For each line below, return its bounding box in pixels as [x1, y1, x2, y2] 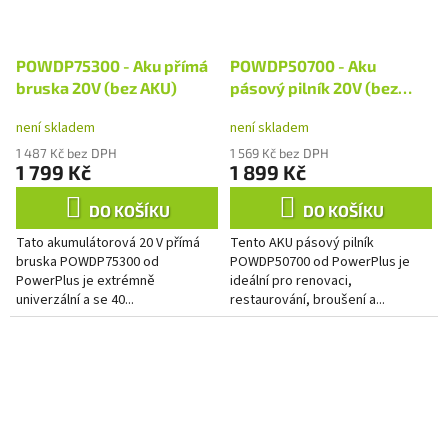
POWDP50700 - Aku [230, 56, 376, 76]
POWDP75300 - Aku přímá [16, 56, 208, 76]
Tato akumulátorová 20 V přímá [16, 233, 200, 254]
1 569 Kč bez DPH [230, 145, 329, 162]
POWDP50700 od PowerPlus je [230, 252, 410, 273]
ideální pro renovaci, [230, 271, 352, 292]
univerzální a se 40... [16, 290, 134, 311]
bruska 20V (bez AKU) [16, 78, 177, 98]
